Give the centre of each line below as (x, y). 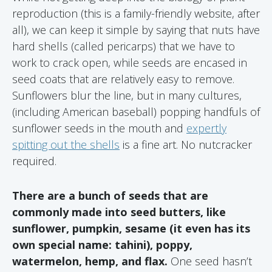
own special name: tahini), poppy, (102, 245)
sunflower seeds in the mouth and (99, 128)
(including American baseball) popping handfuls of (136, 112)
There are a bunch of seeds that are (110, 195)
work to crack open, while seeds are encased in (130, 63)
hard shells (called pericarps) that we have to (124, 46)
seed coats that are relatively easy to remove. (123, 79)
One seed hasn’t (211, 261)
